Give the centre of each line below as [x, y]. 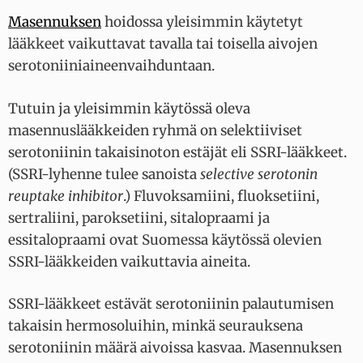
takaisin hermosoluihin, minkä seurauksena [156, 326]
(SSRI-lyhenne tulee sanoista [104, 174]
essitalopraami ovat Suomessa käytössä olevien [165, 239]
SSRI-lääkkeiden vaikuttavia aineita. [129, 261]
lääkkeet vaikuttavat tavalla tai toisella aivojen [163, 44]
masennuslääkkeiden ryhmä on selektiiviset [155, 130]
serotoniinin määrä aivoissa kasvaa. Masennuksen [175, 348]
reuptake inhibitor [66, 196]
